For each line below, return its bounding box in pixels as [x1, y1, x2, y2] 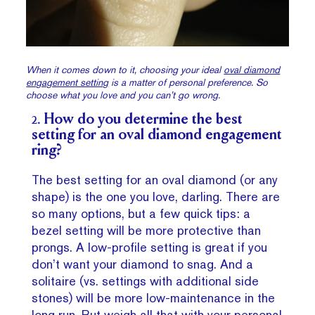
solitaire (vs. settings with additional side [32, 274, 259, 289]
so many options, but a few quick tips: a [32, 206, 251, 221]
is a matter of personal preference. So [108, 77, 269, 89]
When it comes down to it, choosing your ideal [26, 64, 224, 76]
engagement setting [26, 77, 109, 89]
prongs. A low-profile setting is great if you [32, 240, 268, 255]
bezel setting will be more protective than [32, 223, 262, 238]
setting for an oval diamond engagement [32, 128, 283, 144]
